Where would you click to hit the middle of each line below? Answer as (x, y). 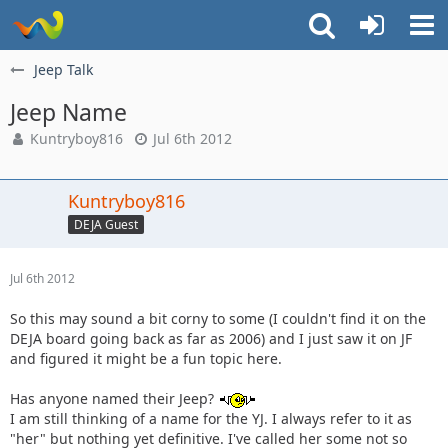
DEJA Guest (106, 224)
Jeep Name (68, 112)
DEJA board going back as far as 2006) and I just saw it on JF (211, 338)
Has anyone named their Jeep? (114, 398)
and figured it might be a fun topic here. (146, 358)
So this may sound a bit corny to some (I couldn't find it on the (218, 318)
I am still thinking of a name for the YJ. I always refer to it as (211, 418)
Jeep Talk (63, 69)
